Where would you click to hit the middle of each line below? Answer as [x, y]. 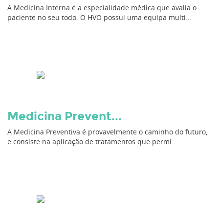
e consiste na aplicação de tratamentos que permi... [92, 142]
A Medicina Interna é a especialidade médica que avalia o [102, 8]
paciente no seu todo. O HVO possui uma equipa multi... [99, 17]
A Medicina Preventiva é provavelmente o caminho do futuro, [107, 132]
